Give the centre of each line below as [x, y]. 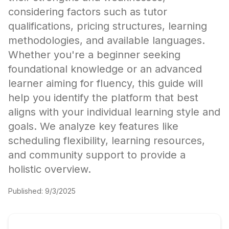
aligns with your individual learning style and [114, 112]
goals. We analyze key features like [93, 126]
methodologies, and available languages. [107, 40]
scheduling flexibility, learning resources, [107, 141]
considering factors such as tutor [88, 12]
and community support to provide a [97, 155]
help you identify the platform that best [103, 98]
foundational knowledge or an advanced [105, 69]
